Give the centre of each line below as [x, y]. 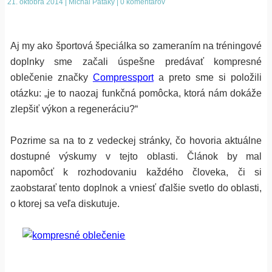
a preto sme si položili [208, 77]
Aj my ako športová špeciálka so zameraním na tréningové [136, 46]
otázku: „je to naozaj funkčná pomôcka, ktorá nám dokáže [136, 93]
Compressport [123, 77]
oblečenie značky [51, 77]
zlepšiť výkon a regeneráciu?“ [74, 109]
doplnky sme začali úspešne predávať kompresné [136, 61]
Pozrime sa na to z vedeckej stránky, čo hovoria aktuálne [136, 140]
